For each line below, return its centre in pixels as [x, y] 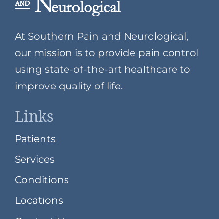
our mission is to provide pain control [106, 53]
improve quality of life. [69, 86]
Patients [35, 139]
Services [34, 159]
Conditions [42, 180]
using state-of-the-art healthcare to [102, 69]
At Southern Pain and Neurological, [101, 36]
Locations [39, 200]
